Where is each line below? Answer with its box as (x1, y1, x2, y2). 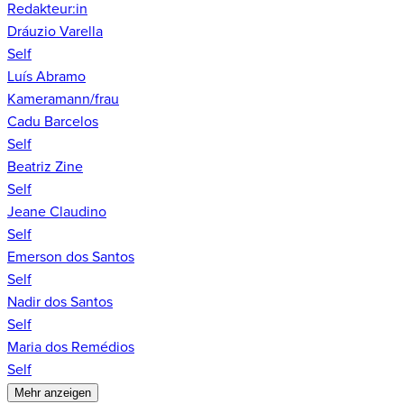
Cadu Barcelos (7, 113, 98, 132)
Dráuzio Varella (7, 23, 103, 41)
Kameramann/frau (7, 90, 119, 109)
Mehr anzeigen (14, 386, 91, 400)
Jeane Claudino (7, 203, 106, 222)
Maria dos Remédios (7, 338, 134, 357)
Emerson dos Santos (7, 248, 134, 267)
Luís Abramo (7, 68, 86, 87)
